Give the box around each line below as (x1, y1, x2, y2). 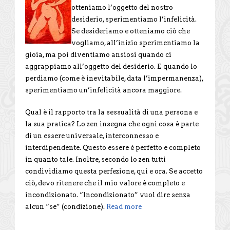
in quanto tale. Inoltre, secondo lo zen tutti (25, 155, 166, 163)
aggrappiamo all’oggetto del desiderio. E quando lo (25, 62, 197, 70)
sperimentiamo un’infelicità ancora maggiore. (25, 86, 182, 94)
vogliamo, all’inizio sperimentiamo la (71, 39, 200, 47)
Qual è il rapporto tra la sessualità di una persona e (25, 108, 198, 116)
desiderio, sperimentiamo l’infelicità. (71, 15, 197, 23)
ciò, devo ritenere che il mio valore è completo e (25, 179, 185, 187)
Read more (106, 202, 142, 210)
